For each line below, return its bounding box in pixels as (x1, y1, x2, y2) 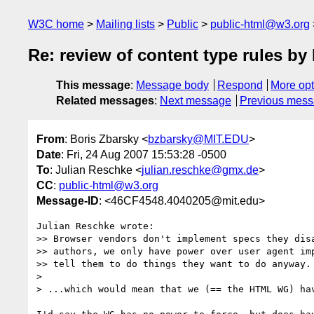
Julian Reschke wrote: (36, 220, 154, 231)
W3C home (28, 18, 84, 30)
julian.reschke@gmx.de (142, 163, 259, 176)
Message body (136, 79, 209, 92)
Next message (160, 95, 231, 107)
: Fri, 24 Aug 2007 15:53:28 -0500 (61, 148, 226, 161)
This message (56, 79, 130, 92)
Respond (217, 79, 263, 92)
